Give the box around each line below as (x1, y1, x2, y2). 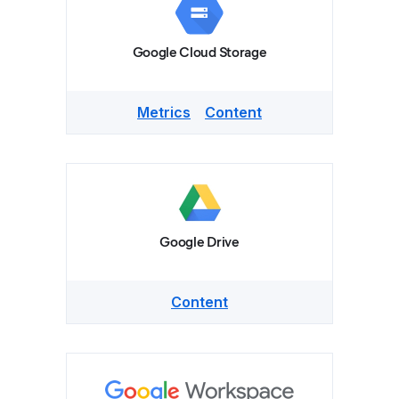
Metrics (137, 103, 191, 121)
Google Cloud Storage (132, 44, 267, 61)
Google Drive (159, 233, 240, 250)
